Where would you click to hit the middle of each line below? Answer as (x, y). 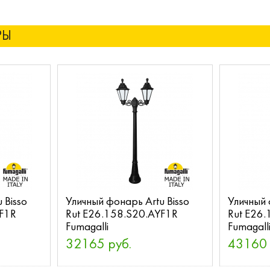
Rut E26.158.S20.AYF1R (121, 215)
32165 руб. (98, 245)
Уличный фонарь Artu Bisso (127, 202)
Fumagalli (87, 228)
